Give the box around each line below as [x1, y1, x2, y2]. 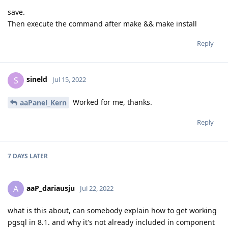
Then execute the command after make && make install [8, 18, 197, 28]
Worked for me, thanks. [71, 97, 152, 107]
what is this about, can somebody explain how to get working [8, 206, 217, 216]
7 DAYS [8, 152, 28, 161]
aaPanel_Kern [20, 98, 67, 108]
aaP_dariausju [26, 183, 75, 193]
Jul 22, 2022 [80, 184, 113, 193]
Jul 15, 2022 [52, 75, 86, 84]
